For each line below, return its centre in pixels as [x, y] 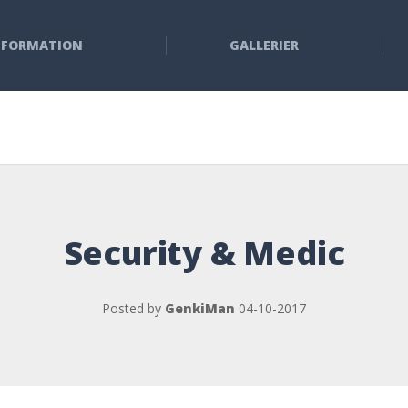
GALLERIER [264, 45]
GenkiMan [200, 308]
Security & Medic [204, 253]
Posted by [133, 308]
